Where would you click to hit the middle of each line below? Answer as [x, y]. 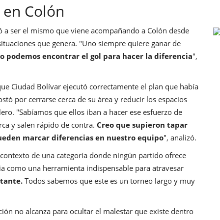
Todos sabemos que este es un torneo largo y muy [109, 180]
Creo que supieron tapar [142, 124]
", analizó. [180, 137]
